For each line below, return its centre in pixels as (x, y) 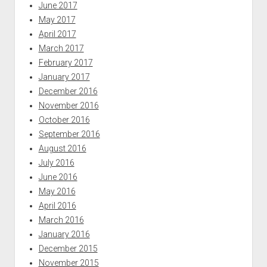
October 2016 (64, 119)
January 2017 (64, 77)
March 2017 (61, 48)
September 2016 (69, 134)
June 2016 (58, 177)
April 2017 (57, 34)
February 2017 (66, 62)
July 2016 (56, 162)
